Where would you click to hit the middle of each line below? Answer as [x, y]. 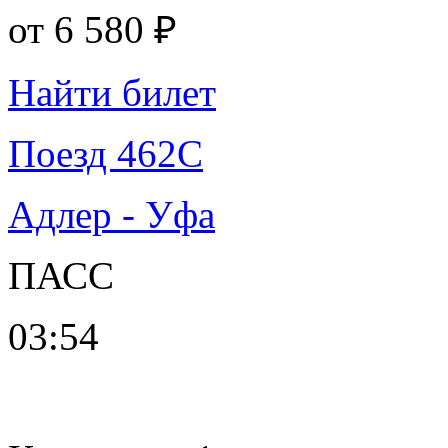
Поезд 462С [105, 153]
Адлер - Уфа [111, 214]
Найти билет [112, 92]
